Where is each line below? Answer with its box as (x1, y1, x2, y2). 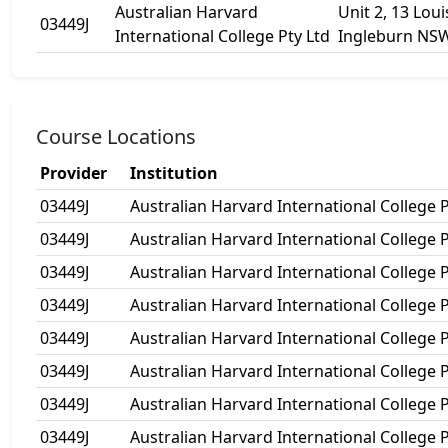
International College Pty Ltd (115, 25, 330, 47)
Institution (130, 162, 218, 184)
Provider (40, 162, 107, 184)
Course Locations (36, 123, 196, 150)
